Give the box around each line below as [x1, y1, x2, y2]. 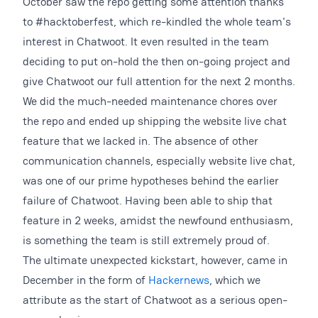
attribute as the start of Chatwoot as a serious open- [23, 292, 287, 307]
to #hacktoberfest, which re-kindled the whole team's [23, 14, 291, 29]
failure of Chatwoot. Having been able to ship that [23, 193, 273, 208]
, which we [209, 273, 261, 287]
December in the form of [23, 273, 148, 287]
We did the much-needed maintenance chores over [23, 94, 278, 109]
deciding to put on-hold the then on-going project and [23, 54, 290, 69]
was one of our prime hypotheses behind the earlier [23, 173, 279, 188]
